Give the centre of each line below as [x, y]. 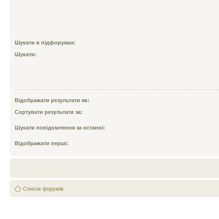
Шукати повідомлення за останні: [60, 128]
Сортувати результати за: [49, 112]
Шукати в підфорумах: [45, 43]
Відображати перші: [42, 143]
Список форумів [43, 189]
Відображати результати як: [52, 100]
